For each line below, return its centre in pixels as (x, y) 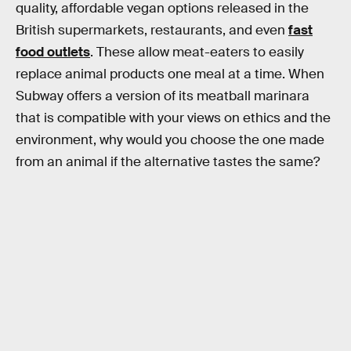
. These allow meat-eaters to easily (197, 52)
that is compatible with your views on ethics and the (173, 118)
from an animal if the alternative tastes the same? (168, 161)
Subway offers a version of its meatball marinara (163, 96)
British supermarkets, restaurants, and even (152, 30)
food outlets (53, 52)
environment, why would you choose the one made (170, 139)
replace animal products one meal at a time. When (170, 74)
